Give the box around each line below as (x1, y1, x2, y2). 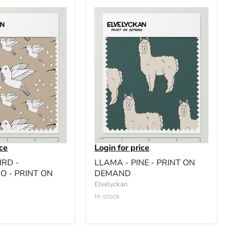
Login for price (94, 142, 149, 154)
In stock (97, 191, 120, 201)
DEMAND (94, 167, 131, 179)
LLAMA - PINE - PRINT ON (94, 157, 195, 168)
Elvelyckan (94, 179, 127, 189)
